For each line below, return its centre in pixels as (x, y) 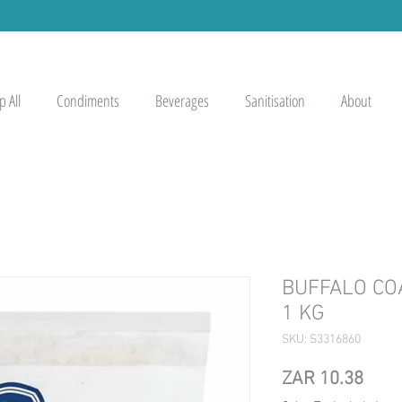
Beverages (182, 100)
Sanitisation (275, 100)
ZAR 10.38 (323, 379)
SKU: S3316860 (321, 339)
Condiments (88, 100)
